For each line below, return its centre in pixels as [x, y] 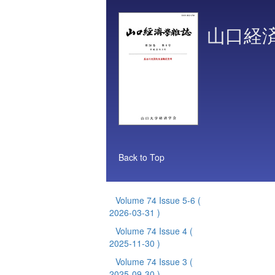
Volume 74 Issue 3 [153, 261]
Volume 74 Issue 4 [153, 231]
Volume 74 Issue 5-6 [157, 200]
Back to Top [141, 157]
